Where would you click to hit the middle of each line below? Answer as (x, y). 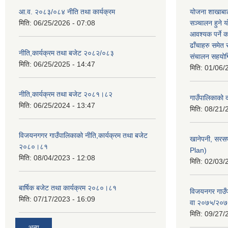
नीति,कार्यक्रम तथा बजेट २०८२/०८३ (66, 53)
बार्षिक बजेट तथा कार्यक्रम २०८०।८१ (68, 188)
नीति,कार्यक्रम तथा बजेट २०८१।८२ (66, 94)
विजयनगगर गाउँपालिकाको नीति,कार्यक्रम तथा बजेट (83, 135)
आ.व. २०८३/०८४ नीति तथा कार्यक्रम (67, 11)
